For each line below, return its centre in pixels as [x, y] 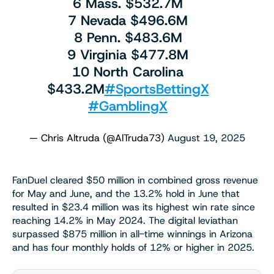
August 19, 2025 [206, 138]
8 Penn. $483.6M [128, 38]
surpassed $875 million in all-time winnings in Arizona [132, 234]
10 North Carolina [128, 72]
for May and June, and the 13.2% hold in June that [126, 194]
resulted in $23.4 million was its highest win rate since [134, 207]
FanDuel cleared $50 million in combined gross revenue [135, 180]
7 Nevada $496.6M [128, 21]
